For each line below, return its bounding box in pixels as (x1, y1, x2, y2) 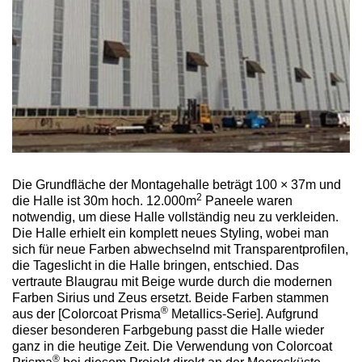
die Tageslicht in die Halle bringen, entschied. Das (12, 259, 299, 273)
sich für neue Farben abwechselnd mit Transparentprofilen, (12, 242, 348, 257)
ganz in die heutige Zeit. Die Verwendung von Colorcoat (12, 339, 332, 354)
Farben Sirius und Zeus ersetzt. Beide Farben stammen (12, 291, 329, 305)
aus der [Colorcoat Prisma (12, 307, 161, 322)
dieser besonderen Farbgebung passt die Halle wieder (12, 323, 324, 338)
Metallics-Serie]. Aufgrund (168, 307, 318, 322)
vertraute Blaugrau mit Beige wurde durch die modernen (12, 275, 332, 289)
